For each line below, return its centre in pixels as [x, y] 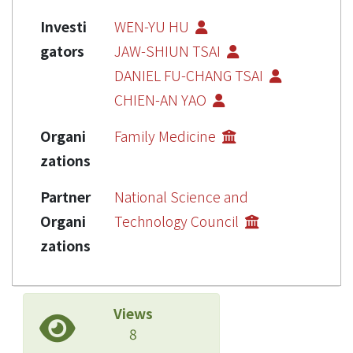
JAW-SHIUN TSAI [169, 50]
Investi [63, 26]
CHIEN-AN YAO [162, 99]
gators [62, 50]
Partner [65, 196]
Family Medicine [167, 136]
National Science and [181, 196]
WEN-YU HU [153, 26]
